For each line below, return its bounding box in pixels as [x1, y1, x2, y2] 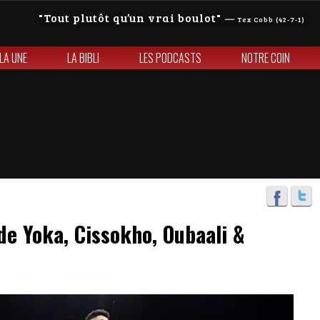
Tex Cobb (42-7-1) [237, 14, 305, 24]
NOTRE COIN [241, 49, 290, 66]
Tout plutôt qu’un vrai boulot [44, 10, 216, 25]
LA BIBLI [67, 49, 99, 66]
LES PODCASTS [139, 49, 201, 66]
